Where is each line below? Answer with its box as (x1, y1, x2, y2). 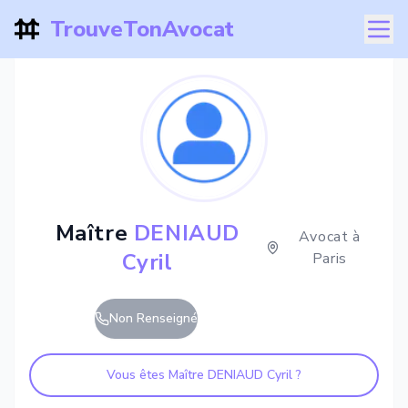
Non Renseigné (109, 310, 198, 327)
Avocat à (298, 227, 361, 247)
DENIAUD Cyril (208, 366, 292, 383)
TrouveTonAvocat (49, 15, 234, 44)
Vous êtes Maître (107, 366, 208, 383)
